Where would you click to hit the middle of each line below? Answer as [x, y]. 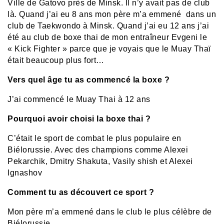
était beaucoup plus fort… [56, 60]
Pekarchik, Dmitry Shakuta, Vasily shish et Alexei [100, 161]
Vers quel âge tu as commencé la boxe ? [88, 80]
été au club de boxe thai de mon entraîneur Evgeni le [107, 37]
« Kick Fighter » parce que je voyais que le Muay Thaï [109, 49]
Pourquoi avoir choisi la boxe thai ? [79, 119]
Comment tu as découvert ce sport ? [81, 192]
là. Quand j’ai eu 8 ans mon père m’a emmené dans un [112, 14]
